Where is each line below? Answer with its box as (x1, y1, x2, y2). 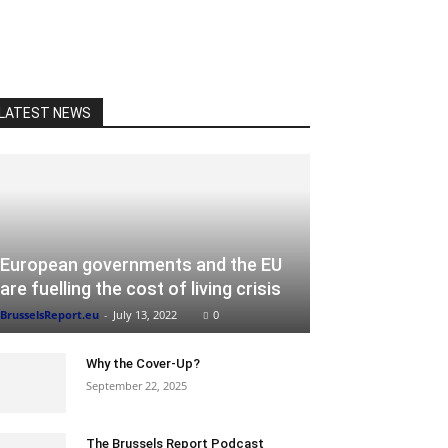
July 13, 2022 (113, 307, 177, 323)
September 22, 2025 (86, 378, 187, 394)
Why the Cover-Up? (86, 356, 200, 372)
